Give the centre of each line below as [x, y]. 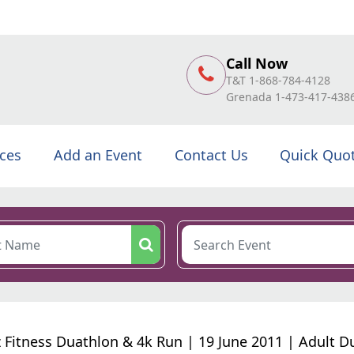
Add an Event [98, 155]
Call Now [257, 63]
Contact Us [211, 155]
